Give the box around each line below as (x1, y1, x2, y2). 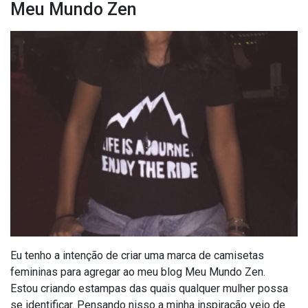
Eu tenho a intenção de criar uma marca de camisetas (10, 248, 264, 262)
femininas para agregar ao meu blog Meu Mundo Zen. (10, 265, 265, 278)
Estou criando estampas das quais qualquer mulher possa (10, 281, 288, 295)
